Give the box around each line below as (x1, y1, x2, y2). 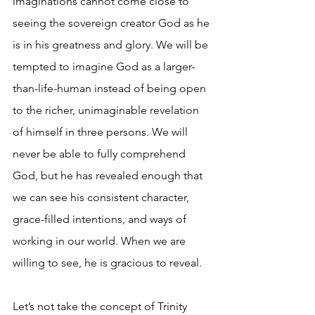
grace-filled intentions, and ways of (13, 212, 189, 226)
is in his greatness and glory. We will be (13, 38, 211, 52)
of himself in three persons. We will (13, 125, 191, 139)
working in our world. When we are (13, 234, 188, 248)
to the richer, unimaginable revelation (13, 103, 202, 117)
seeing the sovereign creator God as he (13, 16, 212, 30)
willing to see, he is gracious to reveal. (13, 256, 202, 270)
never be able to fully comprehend (13, 147, 188, 161)
